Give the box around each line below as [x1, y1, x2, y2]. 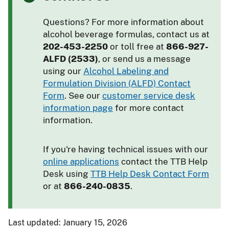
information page [43, 102, 113, 113]
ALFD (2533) [43, 53, 98, 64]
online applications [43, 156, 119, 167]
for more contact [113, 102, 184, 113]
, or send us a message [98, 53, 191, 64]
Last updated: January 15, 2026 [8, 217, 127, 227]
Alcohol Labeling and [83, 65, 169, 76]
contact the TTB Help [119, 156, 208, 167]
